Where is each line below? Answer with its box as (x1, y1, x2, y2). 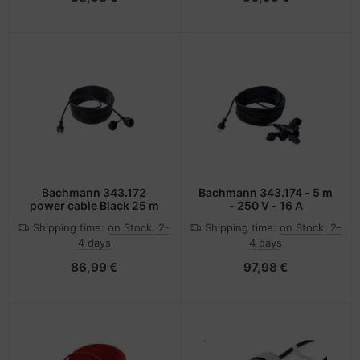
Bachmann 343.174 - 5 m (198, 185, 333, 199)
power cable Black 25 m (29, 198, 159, 212)
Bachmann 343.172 (42, 185, 147, 199)
